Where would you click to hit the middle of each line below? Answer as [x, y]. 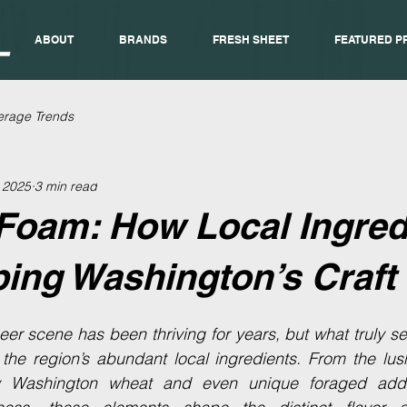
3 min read [66, 186]
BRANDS [143, 40]
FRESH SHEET [251, 40]
